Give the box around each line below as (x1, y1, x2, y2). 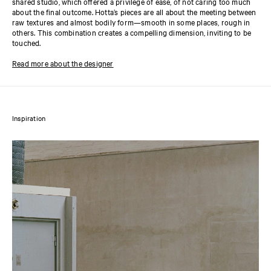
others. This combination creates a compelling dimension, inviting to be (12, 27, 252, 38)
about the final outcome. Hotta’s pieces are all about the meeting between (12, 6, 256, 18)
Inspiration (12, 113, 46, 123)
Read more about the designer (12, 57, 114, 69)
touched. (12, 37, 41, 48)
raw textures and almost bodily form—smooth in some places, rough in (12, 16, 250, 28)
